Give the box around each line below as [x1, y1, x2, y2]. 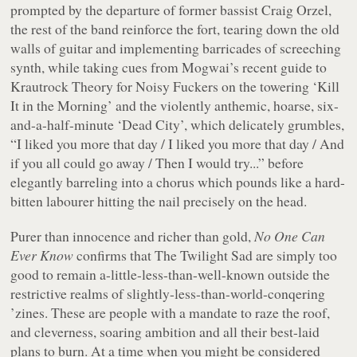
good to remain [10, 264, 100, 284]
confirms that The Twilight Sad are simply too [73, 245, 338, 265]
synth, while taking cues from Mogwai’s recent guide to [10, 57, 328, 76]
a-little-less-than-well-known [100, 264, 265, 284]
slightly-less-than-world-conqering [127, 283, 326, 303]
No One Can [254, 226, 326, 245]
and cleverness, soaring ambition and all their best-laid [10, 321, 320, 341]
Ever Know [10, 245, 74, 265]
